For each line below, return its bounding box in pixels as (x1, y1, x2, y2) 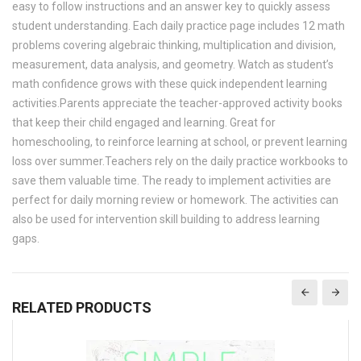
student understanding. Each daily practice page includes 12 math (12, 19, 345, 32)
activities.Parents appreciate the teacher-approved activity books (12, 96, 342, 110)
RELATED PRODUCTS (12, 298, 151, 316)
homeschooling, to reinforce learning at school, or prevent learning (12, 135, 347, 148)
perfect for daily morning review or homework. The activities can (12, 193, 338, 206)
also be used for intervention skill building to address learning (12, 212, 320, 226)
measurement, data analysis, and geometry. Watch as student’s (12, 57, 334, 71)
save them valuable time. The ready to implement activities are (12, 173, 331, 187)
